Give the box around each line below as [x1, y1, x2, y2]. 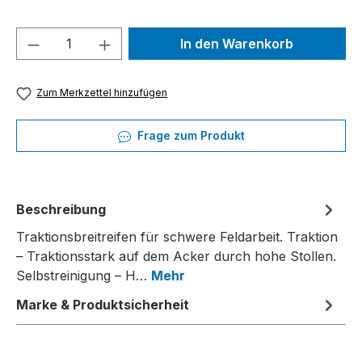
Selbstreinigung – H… [16, 267, 151, 284]
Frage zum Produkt [133, 128, 245, 142]
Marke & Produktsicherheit [16, 296, 189, 313]
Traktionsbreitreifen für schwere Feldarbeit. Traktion [16, 228, 338, 245]
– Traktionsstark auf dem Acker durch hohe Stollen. [16, 247, 336, 264]
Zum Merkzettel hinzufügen [36, 86, 168, 99]
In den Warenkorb [180, 36, 294, 53]
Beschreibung [16, 200, 106, 217]
